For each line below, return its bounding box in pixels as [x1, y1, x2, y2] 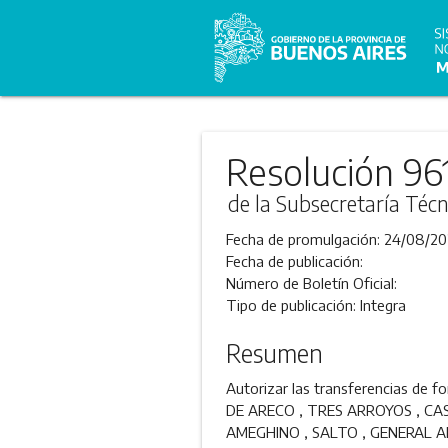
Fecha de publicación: [225, 252, 363, 270]
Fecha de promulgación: [225, 230, 384, 248]
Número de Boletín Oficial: [225, 274, 397, 292]
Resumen [225, 338, 323, 368]
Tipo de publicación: [225, 296, 360, 314]
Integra [359, 296, 406, 314]
